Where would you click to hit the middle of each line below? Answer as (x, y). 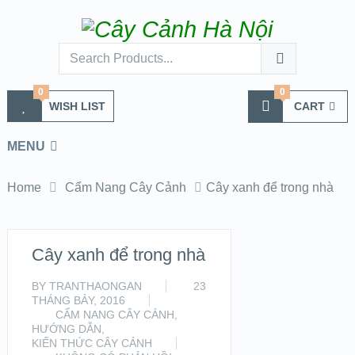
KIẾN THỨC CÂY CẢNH (92, 343)
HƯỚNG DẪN (66, 329)
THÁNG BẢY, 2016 (78, 300)
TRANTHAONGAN (95, 286)
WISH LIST (77, 106)
